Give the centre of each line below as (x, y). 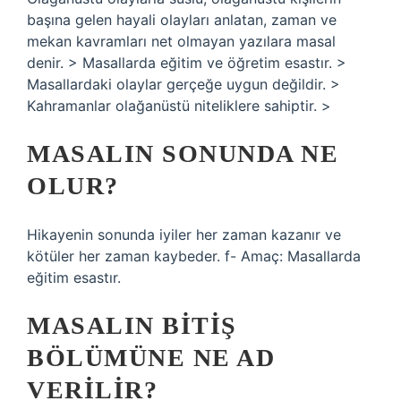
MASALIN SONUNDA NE (183, 154)
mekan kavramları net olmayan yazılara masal (181, 41)
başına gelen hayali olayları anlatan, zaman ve (182, 20)
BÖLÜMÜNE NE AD (151, 358)
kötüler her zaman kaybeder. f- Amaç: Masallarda (194, 256)
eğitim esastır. (74, 277)
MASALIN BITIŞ (132, 325)
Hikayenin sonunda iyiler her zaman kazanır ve (184, 235)
